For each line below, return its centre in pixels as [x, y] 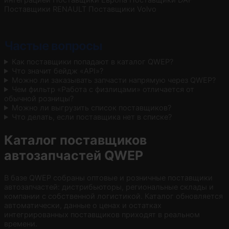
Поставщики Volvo [122, 9]
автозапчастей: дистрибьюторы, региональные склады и [109, 187]
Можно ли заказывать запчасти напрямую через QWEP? [114, 80]
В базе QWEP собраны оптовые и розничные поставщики [108, 178]
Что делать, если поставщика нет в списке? [92, 117]
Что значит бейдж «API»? [58, 71]
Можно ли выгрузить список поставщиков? [92, 108]
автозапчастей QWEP [74, 155]
